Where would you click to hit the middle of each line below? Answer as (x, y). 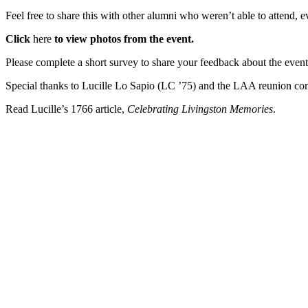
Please (19, 63)
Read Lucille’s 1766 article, (66, 109)
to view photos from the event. (127, 39)
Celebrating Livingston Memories (200, 109)
